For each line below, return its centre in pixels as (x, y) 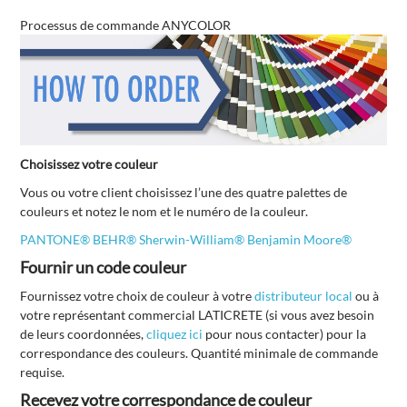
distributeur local (304, 296)
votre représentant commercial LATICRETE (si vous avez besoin (198, 315)
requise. (44, 372)
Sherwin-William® (192, 240)
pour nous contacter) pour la (285, 334)
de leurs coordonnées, (84, 334)
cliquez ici (175, 334)
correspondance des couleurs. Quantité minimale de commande (199, 353)
